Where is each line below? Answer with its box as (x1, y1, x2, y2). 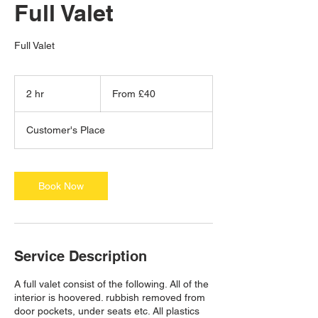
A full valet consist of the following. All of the (14, 278, 209, 290)
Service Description (14, 247, 147, 265)
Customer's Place (26, 124, 105, 136)
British (101, 91, 121, 99)
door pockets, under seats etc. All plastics (14, 305, 199, 317)
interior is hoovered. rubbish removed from (14, 291, 205, 303)
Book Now (38, 180, 84, 192)
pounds (101, 99, 126, 107)
